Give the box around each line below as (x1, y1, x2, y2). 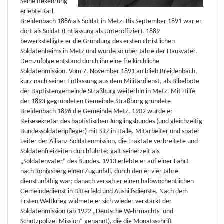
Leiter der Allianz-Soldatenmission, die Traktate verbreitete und (20, 137, 198, 145)
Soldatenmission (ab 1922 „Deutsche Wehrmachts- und (20, 207, 173, 215)
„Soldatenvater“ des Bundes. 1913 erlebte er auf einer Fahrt (20, 157, 189, 165)
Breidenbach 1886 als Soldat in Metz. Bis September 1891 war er (20, 17, 202, 25)
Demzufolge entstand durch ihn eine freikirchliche (20, 57, 159, 65)
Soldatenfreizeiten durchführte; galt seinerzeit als (20, 147, 159, 155)
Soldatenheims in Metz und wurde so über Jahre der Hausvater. (20, 47, 197, 55)
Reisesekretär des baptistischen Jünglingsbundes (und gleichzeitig (20, 117, 202, 125)
